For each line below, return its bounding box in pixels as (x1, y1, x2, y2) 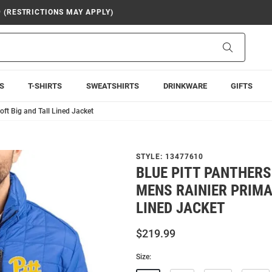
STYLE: (136, 152, 165, 161)
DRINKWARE (163, 81, 207, 90)
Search (232, 42, 258, 52)
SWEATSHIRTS (86, 81, 139, 90)
